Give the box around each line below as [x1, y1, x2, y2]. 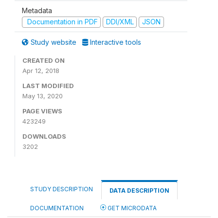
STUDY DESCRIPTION [30, 185, 93, 193]
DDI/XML [106, 18, 134, 26]
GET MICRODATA [106, 204, 157, 212]
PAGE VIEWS [22, 107, 62, 115]
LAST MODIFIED [22, 81, 74, 90]
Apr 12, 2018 [22, 66, 59, 74]
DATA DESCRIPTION [109, 186, 169, 194]
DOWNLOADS [22, 132, 66, 140]
